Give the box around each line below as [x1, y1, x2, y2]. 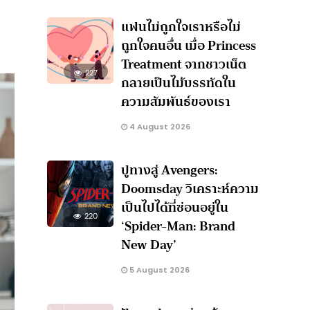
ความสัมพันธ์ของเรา [121, 90, 231, 113]
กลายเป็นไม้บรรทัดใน [121, 71, 237, 94]
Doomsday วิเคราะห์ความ [121, 177, 259, 200]
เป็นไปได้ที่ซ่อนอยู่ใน [121, 196, 229, 219]
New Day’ [121, 233, 177, 256]
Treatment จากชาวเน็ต [121, 53, 247, 75]
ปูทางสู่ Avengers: [121, 158, 219, 181]
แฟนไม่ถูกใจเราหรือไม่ [121, 15, 241, 38]
